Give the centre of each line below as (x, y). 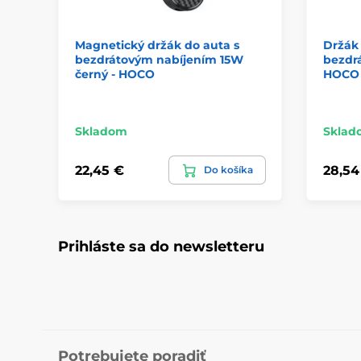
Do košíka (228, 170)
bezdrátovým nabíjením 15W (159, 60)
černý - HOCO (115, 74)
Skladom (101, 131)
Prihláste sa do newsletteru (161, 247)
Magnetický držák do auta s (157, 45)
